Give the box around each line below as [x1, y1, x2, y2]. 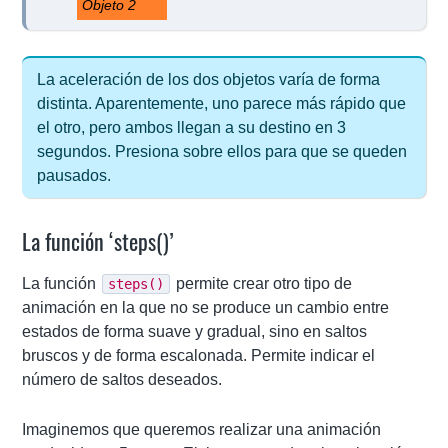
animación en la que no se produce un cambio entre [22, 298, 390, 316]
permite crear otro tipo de [172, 274, 353, 292]
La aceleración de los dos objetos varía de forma [37, 70, 381, 88]
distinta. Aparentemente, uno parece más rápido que [37, 94, 407, 112]
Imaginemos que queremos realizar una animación [22, 420, 382, 438]
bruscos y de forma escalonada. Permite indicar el [22, 346, 376, 364]
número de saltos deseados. [22, 370, 223, 388]
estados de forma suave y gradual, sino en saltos [22, 322, 368, 340]
